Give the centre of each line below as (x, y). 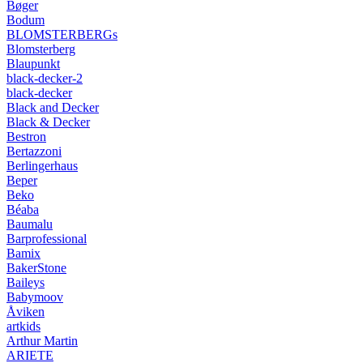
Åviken (26, 311)
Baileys (26, 282)
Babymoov (35, 297)
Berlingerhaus (42, 165)
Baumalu (30, 224)
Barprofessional (47, 238)
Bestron (26, 136)
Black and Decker (53, 107)
